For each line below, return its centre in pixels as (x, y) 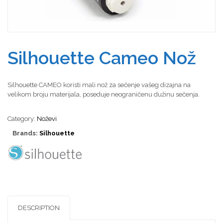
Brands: (26, 133)
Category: (22, 118)
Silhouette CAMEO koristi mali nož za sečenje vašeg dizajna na (99, 85)
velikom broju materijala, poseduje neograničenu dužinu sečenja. (104, 94)
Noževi (47, 118)
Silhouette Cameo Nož (102, 57)
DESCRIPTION (39, 208)
